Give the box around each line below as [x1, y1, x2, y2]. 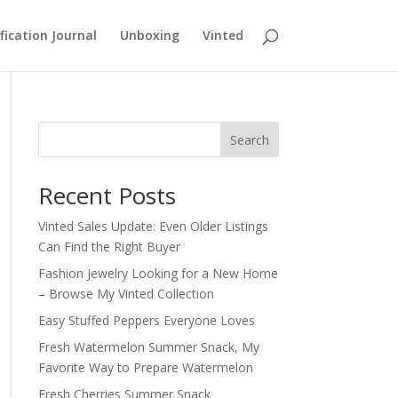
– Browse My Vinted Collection [37, 285, 214, 302]
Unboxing [119, 27, 179, 44]
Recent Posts [37, 179, 176, 211]
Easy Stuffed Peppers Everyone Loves [37, 312, 255, 329]
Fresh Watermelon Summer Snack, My [37, 338, 259, 355]
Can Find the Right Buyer [37, 238, 180, 255]
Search [229, 131, 269, 148]
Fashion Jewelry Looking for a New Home [37, 265, 278, 282]
